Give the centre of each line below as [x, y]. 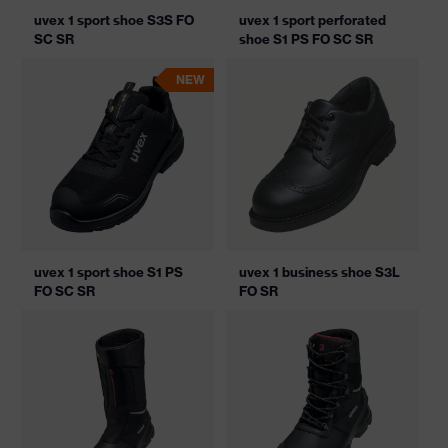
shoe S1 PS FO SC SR [306, 39]
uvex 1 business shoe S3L [319, 272]
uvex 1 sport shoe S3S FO [114, 20]
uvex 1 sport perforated [312, 20]
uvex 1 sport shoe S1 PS [108, 272]
